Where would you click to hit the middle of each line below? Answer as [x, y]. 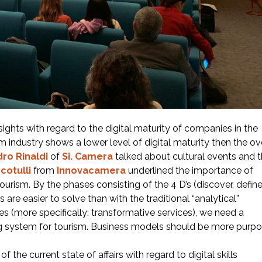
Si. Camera [87, 156]
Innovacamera [91, 170]
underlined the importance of [189, 170]
